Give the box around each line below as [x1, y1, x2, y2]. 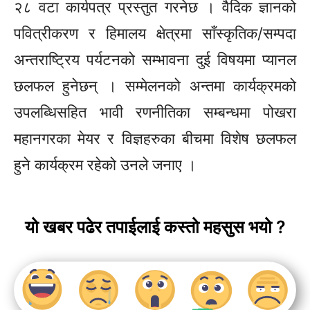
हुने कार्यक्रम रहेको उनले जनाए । [14, 156, 197, 174]
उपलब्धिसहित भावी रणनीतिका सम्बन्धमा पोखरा [14, 103, 296, 122]
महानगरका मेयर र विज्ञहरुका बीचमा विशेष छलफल [14, 129, 296, 148]
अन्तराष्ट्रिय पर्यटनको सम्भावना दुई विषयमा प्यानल [14, 51, 296, 69]
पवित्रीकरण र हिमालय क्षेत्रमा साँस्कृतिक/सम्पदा [14, 24, 296, 43]
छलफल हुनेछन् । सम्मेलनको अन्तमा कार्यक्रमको [14, 77, 296, 95]
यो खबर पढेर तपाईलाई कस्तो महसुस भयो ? [24, 217, 286, 238]
